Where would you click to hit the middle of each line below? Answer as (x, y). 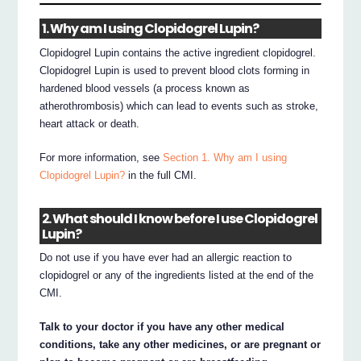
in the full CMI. (161, 176)
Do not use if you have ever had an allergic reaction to (166, 258)
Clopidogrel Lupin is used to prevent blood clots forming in (175, 71)
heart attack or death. (90, 124)
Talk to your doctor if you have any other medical (162, 327)
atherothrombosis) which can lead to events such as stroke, (179, 106)
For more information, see (102, 158)
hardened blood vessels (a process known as (145, 89)
